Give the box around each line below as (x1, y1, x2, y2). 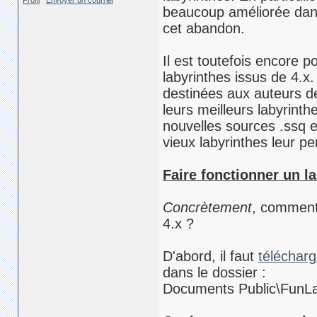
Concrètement (163, 200, 252, 215)
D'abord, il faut (163, 248, 258, 264)
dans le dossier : (163, 265, 266, 280)
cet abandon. (163, 21, 245, 36)
